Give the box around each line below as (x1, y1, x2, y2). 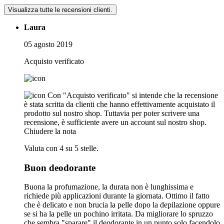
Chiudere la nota (24, 127, 76, 136)
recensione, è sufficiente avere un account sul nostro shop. (24, 118, 206, 127)
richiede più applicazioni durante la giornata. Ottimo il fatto (24, 191, 209, 200)
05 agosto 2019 (24, 40, 72, 49)
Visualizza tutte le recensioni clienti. (8, 6, 112, 14)
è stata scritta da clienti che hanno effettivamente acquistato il (24, 100, 215, 109)
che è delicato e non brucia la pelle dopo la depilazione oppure (24, 200, 220, 209)
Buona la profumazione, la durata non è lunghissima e (24, 182, 193, 191)
